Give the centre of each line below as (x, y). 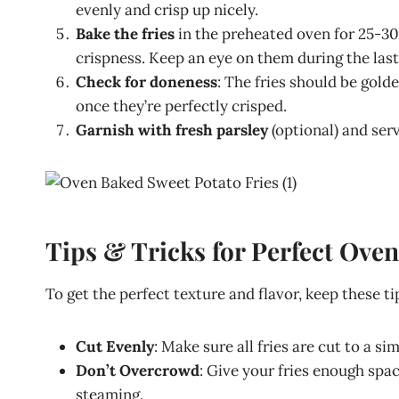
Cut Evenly (115, 346)
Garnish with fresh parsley (172, 130)
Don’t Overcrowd (138, 370)
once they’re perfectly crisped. (181, 106)
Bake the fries (125, 34)
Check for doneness (147, 82)
